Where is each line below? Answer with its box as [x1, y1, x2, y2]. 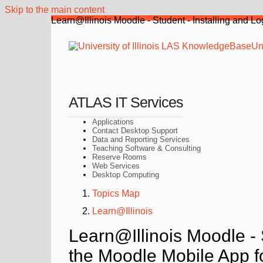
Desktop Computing [92, 170, 159, 179]
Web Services [92, 161, 140, 170]
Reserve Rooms [92, 153, 147, 161]
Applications [92, 117, 134, 126]
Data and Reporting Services [92, 135, 190, 144]
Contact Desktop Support [92, 126, 178, 135]
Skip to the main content [5, 5, 104, 15]
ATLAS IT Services [69, 94, 183, 110]
